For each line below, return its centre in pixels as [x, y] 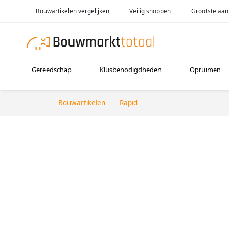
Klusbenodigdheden [131, 70]
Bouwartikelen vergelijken [72, 11]
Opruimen [205, 70]
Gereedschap [52, 70]
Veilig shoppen [150, 11]
